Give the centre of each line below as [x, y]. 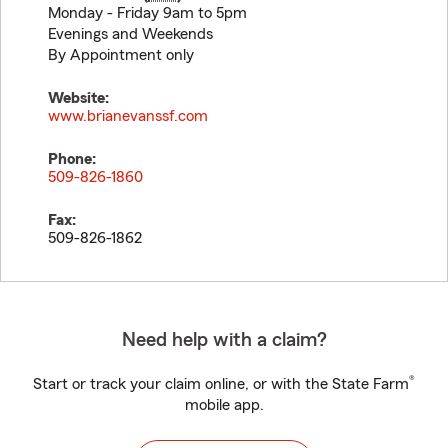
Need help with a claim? [224, 340]
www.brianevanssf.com [128, 116]
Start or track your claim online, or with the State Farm [221, 384]
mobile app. [224, 405]
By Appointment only [121, 55]
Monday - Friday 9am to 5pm [147, 13]
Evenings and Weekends [130, 34]
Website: [78, 98]
